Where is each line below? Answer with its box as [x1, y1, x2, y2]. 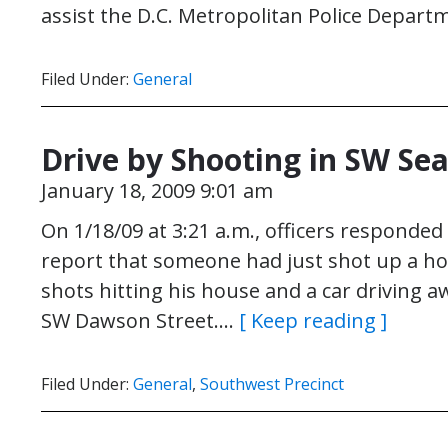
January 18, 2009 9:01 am [41, 177, 273, 204]
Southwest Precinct [200, 373, 344, 395]
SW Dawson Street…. [41, 307, 239, 334]
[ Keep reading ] [239, 307, 387, 334]
